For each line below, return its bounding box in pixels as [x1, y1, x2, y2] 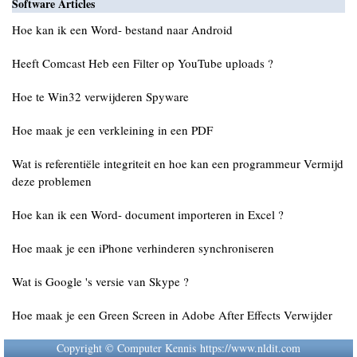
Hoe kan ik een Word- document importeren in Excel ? [12, 206, 284, 222]
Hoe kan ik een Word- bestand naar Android [12, 22, 233, 37]
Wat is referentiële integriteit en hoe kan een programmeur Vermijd [12, 155, 343, 171]
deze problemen [12, 173, 92, 189]
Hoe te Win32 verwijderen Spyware [12, 88, 189, 104]
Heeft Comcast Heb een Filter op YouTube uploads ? [12, 55, 273, 71]
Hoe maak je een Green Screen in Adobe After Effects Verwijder [12, 307, 332, 323]
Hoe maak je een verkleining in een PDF [12, 122, 213, 138]
